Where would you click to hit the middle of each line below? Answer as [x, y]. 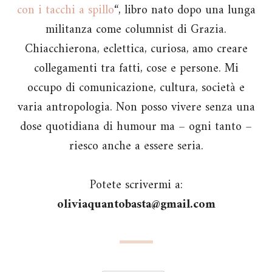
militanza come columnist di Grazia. [136, 30]
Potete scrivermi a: [136, 186]
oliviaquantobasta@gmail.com [136, 205]
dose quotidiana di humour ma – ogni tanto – [136, 127]
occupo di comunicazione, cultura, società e [136, 89]
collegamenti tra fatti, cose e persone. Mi [136, 69]
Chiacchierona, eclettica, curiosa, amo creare [136, 50]
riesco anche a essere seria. [136, 147]
